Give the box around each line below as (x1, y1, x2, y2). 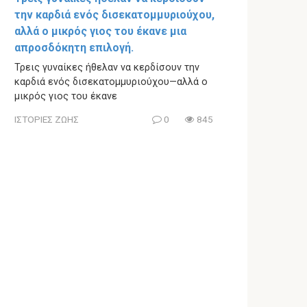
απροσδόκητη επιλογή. (14, 41, 134, 55)
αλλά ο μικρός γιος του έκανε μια (14, 25, 186, 38)
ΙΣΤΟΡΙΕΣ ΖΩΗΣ (14, 113, 79, 125)
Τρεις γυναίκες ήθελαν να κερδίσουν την (14, 62, 199, 74)
